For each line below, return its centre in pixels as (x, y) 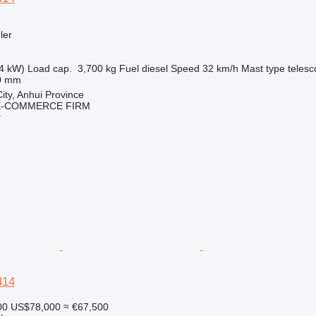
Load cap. (49, 68)
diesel (154, 68)
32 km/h (220, 68)
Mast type (263, 68)
